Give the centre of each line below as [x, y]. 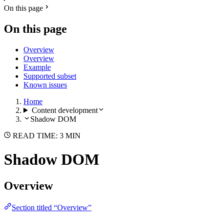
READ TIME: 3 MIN [46, 135]
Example [37, 67]
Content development [65, 110]
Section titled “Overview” [52, 207]
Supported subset [50, 76]
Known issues [45, 85]
